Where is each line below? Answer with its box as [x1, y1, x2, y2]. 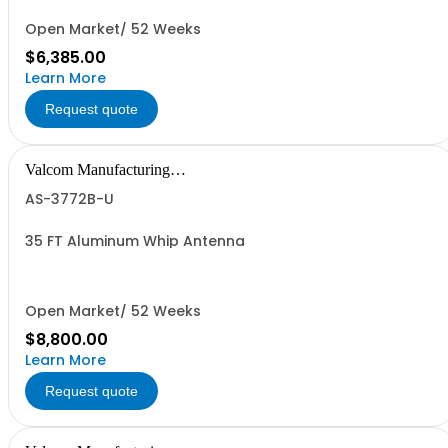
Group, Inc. [25, 177, 98, 194]
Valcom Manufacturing [25, 161, 170, 178]
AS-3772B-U [25, 189, 114, 209]
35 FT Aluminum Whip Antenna [25, 231, 245, 251]
